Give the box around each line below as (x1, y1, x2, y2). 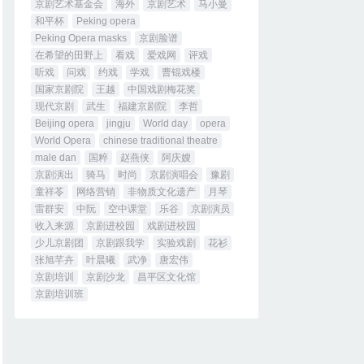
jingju (106, 118, 131, 129)
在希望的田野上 (34, 50, 103, 61)
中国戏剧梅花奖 (127, 84, 196, 95)
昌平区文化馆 (136, 271, 196, 283)
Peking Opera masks (34, 32, 127, 44)
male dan (34, 152, 76, 163)
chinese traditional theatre (102, 135, 218, 146)
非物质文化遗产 (127, 186, 196, 197)
